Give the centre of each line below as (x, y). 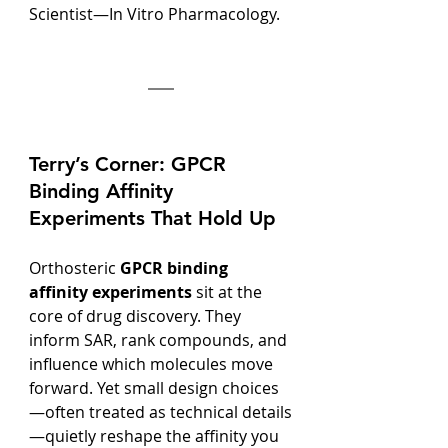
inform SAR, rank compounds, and (160, 340)
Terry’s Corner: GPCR (130, 164)
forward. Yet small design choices (154, 388)
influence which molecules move (153, 364)
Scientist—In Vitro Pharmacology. (154, 14)
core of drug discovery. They (137, 316)
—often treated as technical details (160, 412)
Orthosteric (74, 268)
